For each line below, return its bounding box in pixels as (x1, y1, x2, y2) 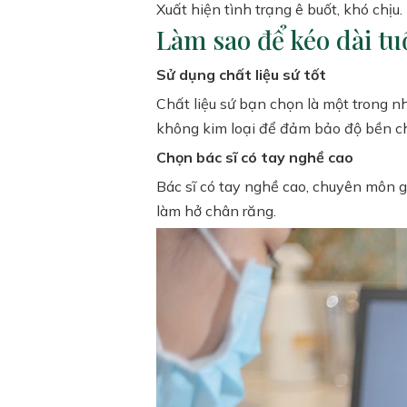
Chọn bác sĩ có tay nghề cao (156, 148, 353, 166)
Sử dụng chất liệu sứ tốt (156, 65, 326, 84)
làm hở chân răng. (156, 202, 276, 220)
